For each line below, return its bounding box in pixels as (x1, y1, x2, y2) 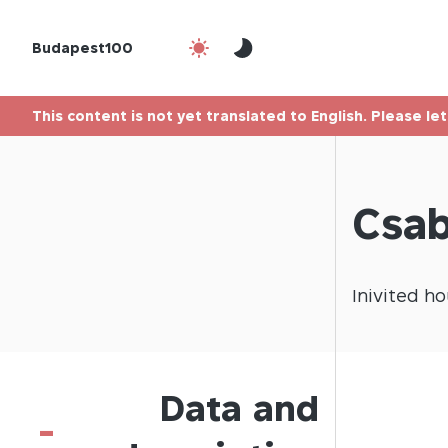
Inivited (352, 285, 419, 306)
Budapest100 (32, 39, 133, 56)
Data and (160, 386, 319, 429)
